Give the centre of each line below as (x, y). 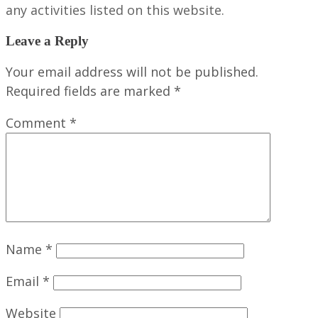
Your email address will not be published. (132, 71)
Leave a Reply (47, 40)
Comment (38, 122)
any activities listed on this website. (115, 10)
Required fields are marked (90, 91)
